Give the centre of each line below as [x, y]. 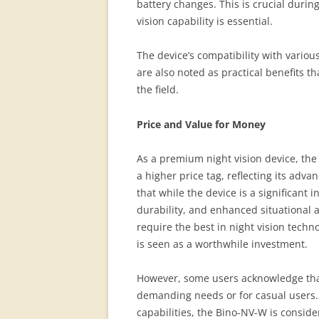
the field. [158, 89]
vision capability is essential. [205, 21]
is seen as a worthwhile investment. [222, 244]
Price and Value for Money [201, 124]
